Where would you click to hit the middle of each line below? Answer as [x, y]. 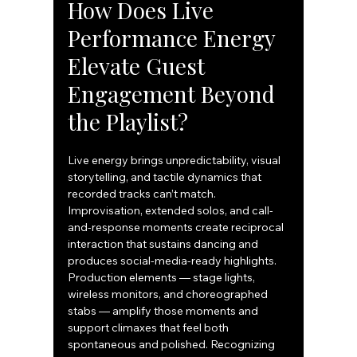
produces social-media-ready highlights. [174, 261]
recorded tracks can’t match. [143, 194]
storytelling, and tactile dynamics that [166, 177]
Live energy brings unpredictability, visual [176, 161]
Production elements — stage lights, [163, 278]
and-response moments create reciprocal [177, 228]
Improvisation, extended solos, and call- [171, 211]
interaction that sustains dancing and [165, 244]
